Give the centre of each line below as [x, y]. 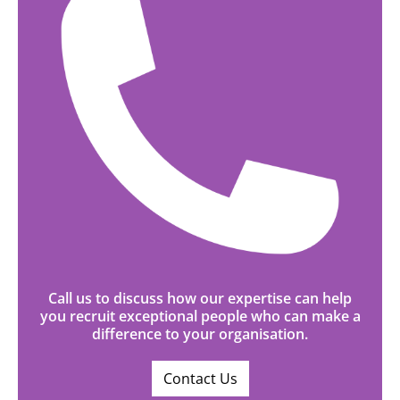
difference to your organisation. [200, 334]
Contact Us [200, 379]
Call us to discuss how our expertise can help [200, 298]
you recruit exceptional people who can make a [200, 316]
